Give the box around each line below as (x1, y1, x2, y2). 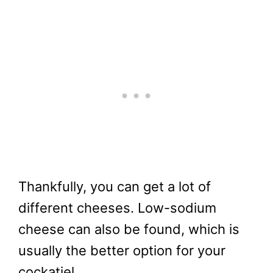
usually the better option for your (18, 242, 225, 258)
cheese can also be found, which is (18, 221, 239, 237)
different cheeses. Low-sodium (18, 199, 216, 216)
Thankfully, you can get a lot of (18, 178, 211, 194)
